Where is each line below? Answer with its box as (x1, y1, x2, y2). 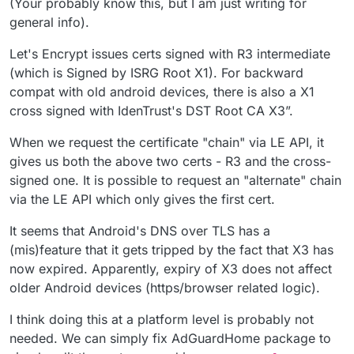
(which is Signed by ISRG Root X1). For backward (9, 65, 303, 81)
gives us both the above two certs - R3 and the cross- (9, 153, 331, 170)
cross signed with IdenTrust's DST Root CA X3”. (9, 103, 293, 119)
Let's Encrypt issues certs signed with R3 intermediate (9, 46, 330, 62)
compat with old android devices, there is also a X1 (9, 84, 314, 100)
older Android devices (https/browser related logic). (9, 280, 320, 296)
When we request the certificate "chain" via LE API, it (9, 134, 324, 151)
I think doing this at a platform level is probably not (9, 311, 314, 328)
